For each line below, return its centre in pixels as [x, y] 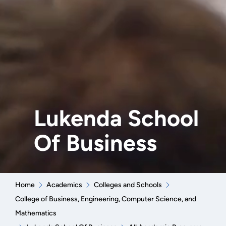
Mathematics [36, 213]
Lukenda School [116, 118]
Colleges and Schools [128, 185]
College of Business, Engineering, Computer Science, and [105, 199]
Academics [64, 185]
